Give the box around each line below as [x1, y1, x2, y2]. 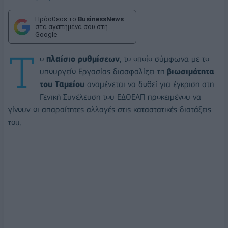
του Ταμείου [40, 79, 84, 89]
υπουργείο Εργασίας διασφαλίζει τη [40, 66, 167, 76]
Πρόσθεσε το [35, 15, 78, 23]
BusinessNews [78, 15, 124, 23]
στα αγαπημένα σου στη [35, 23, 108, 31]
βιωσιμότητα [167, 66, 214, 76]
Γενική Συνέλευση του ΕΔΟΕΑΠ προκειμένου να [40, 92, 201, 102]
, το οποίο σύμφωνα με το [120, 53, 209, 64]
